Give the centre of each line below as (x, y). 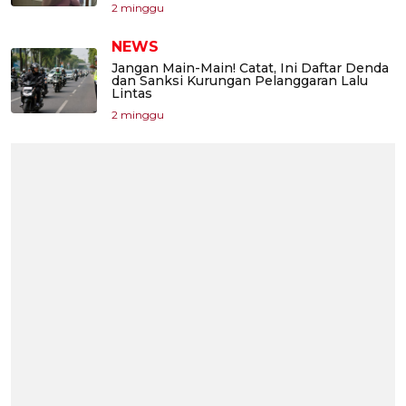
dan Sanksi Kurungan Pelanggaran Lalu (240, 81)
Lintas (132, 94)
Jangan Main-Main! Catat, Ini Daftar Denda (250, 68)
